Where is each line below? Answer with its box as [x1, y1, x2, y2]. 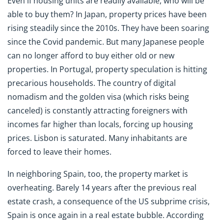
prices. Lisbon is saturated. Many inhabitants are [7, 133, 187, 144]
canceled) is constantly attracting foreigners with [7, 105, 188, 116]
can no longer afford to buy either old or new [7, 50, 174, 61]
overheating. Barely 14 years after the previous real [7, 182, 196, 193]
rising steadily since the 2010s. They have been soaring [7, 23, 209, 34]
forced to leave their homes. [7, 146, 111, 158]
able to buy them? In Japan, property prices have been [7, 9, 207, 20]
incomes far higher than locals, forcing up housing [7, 119, 193, 130]
